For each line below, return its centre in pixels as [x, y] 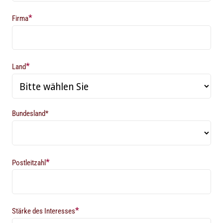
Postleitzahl [29, 163]
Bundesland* [30, 114]
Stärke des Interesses [44, 211]
